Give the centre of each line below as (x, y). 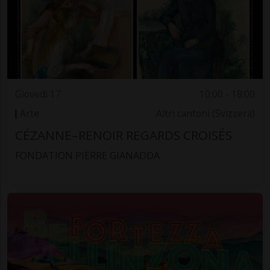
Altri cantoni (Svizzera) (206, 114)
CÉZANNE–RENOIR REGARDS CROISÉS (123, 135)
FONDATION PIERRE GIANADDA (87, 155)
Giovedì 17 (38, 95)
